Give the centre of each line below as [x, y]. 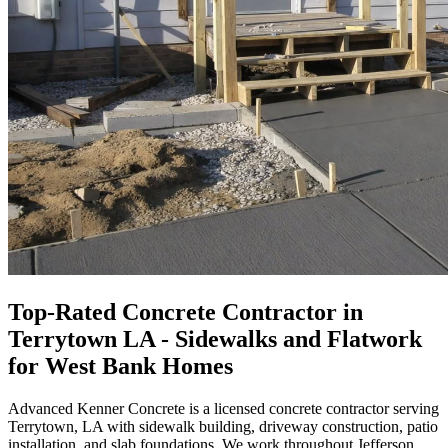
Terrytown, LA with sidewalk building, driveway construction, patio [223, 426]
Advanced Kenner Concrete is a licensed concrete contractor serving [223, 408]
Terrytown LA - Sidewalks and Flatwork [215, 338]
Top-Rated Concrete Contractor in [185, 311]
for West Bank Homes [120, 365]
